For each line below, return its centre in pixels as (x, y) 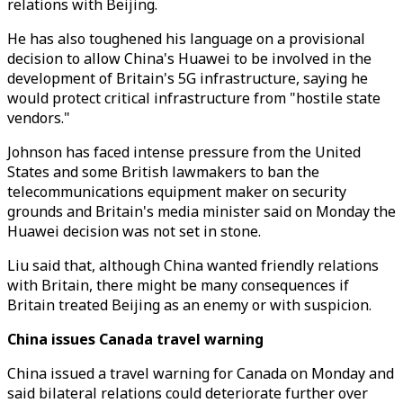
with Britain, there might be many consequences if (178, 285)
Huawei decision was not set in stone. (134, 231)
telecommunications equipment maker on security (177, 192)
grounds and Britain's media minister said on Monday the (201, 211)
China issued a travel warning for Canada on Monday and (201, 373)
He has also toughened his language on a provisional (186, 39)
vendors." (39, 118)
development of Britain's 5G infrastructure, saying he (188, 78)
